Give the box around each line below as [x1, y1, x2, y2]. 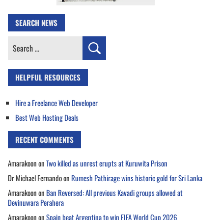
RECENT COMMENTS [15, 134, 74, 145]
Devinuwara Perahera [8, 196, 64, 208]
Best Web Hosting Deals [15, 111, 79, 123]
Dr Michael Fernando [8, 172, 62, 183]
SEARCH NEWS [15, 17, 57, 28]
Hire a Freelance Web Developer [15, 97, 98, 108]
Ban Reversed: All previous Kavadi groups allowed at [46, 187, 183, 198]
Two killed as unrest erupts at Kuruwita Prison [46, 157, 167, 168]
